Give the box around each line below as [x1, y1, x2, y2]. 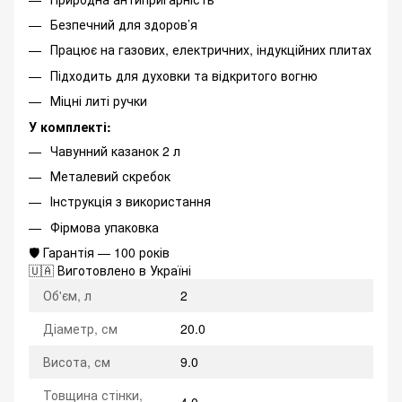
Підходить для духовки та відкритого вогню [50, 66, 318, 84]
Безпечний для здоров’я [50, 14, 197, 33]
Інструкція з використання [50, 192, 211, 211]
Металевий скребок [50, 166, 170, 185]
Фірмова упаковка [50, 217, 159, 236]
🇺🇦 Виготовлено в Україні [29, 261, 191, 280]
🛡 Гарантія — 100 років [29, 243, 170, 262]
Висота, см [43, 353, 110, 371]
